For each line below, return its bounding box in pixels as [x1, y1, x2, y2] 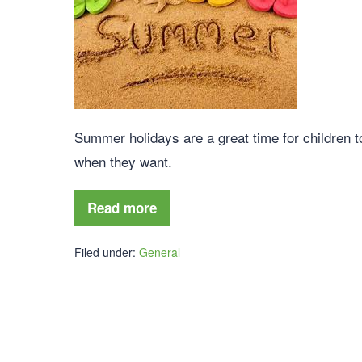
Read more [87, 198, 157, 217]
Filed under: [74, 244, 136, 260]
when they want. [74, 151, 172, 171]
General [139, 244, 180, 260]
